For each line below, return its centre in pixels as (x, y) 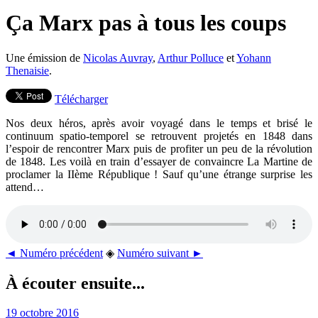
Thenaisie (27, 70)
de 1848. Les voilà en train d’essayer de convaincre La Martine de (159, 161)
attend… (25, 187)
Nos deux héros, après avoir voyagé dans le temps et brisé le (159, 123)
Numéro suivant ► (160, 253)
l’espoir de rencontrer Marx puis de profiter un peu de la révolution (159, 148)
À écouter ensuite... (75, 283)
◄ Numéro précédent (54, 253)
